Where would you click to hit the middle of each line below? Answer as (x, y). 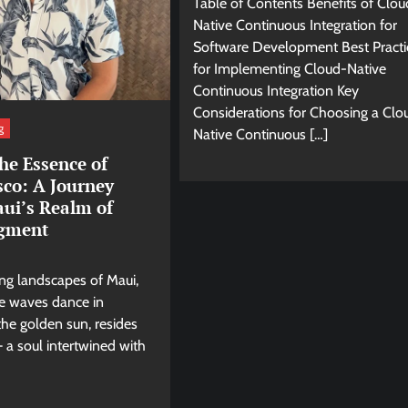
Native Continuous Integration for (295, 25)
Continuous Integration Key (275, 91)
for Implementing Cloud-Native (289, 69)
